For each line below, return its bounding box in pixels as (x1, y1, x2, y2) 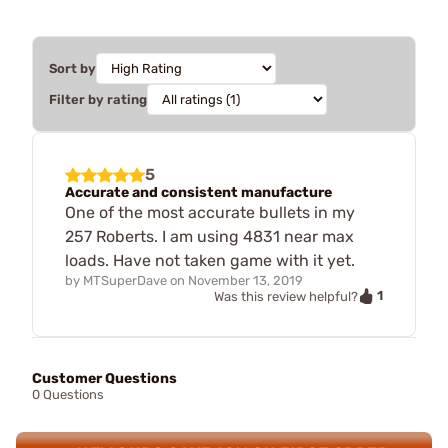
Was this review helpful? (214, 288, 358, 304)
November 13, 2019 (188, 272, 303, 288)
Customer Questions (32, 370, 177, 388)
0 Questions (32, 387, 104, 403)
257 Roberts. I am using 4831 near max (65, 226, 354, 246)
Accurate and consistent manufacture (65, 183, 332, 201)
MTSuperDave (83, 272, 167, 288)
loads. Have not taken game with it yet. (65, 250, 355, 270)
